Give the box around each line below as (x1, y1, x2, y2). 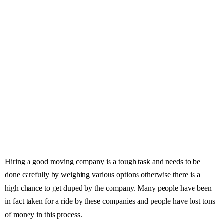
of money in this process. (5, 210, 82, 219)
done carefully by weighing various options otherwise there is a (5, 170, 200, 179)
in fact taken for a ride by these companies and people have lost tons (5, 197, 215, 205)
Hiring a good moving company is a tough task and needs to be (5, 157, 200, 165)
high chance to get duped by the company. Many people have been (5, 184, 212, 192)
